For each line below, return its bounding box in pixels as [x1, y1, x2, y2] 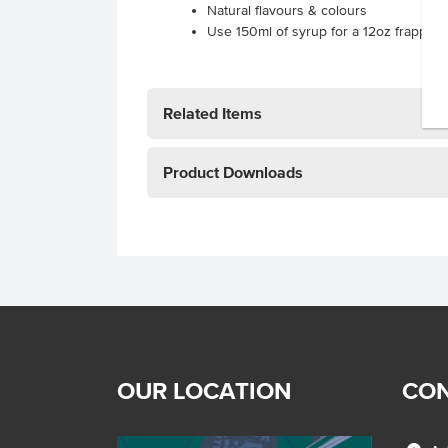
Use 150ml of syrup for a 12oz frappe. [207, 24, 438, 39]
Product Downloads [163, 163, 303, 181]
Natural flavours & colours [207, 3, 367, 18]
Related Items [163, 104, 262, 122]
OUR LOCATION [117, 377, 292, 404]
